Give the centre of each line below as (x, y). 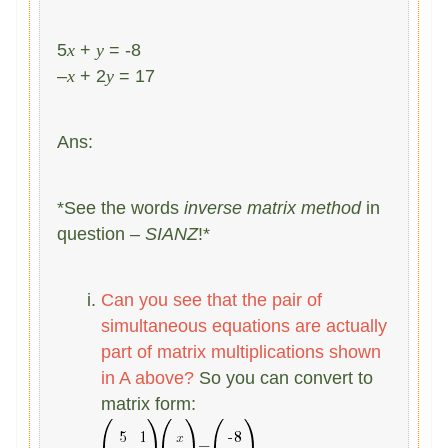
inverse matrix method (273, 207)
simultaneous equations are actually (244, 325)
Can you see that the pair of (212, 299)
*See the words (121, 207)
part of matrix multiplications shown (241, 351)
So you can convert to (284, 377)
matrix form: (149, 403)
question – (101, 233)
